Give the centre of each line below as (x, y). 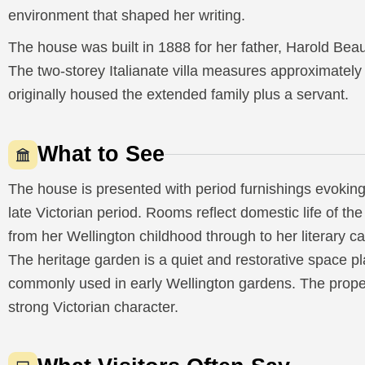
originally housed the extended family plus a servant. (178, 95)
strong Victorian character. (93, 307)
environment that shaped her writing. (127, 15)
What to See (101, 154)
